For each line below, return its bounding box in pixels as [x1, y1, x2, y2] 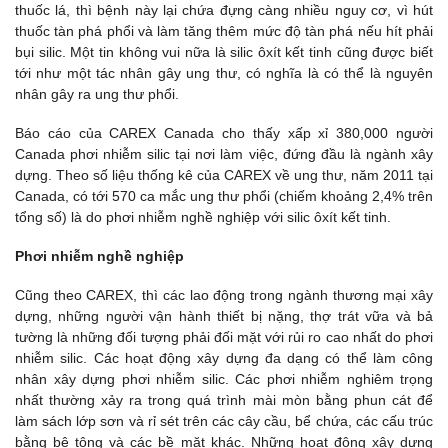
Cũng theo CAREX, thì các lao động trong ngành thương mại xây [15, 287, 433, 304]
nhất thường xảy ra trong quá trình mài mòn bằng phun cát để [15, 392, 433, 409]
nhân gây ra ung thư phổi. [15, 85, 179, 102]
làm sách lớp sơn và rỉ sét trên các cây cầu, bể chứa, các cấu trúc [15, 413, 433, 430]
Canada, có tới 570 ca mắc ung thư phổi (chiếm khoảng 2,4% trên [15, 187, 433, 204]
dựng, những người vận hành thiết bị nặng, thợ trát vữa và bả [15, 308, 433, 325]
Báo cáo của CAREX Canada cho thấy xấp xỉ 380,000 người [15, 124, 433, 141]
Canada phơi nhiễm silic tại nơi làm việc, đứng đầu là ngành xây [15, 145, 433, 162]
